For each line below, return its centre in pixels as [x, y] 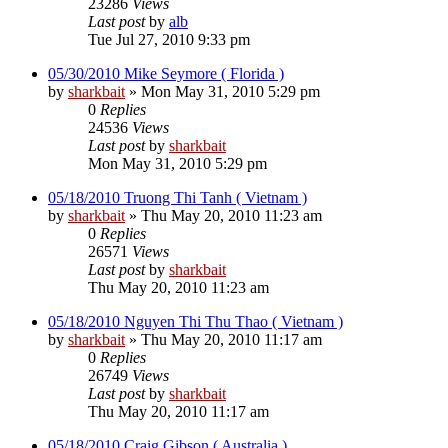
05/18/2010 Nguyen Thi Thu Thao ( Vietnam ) [195, 321]
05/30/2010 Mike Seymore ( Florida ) [166, 73]
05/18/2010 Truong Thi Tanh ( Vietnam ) [177, 197]
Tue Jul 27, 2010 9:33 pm [169, 39]
